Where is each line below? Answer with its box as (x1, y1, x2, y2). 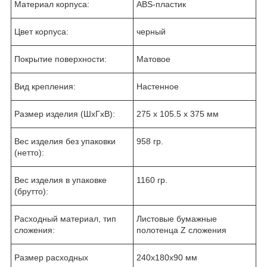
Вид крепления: (14, 81, 76, 91)
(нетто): (14, 147, 44, 157)
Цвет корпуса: (14, 26, 69, 36)
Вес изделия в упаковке (14, 175, 107, 185)
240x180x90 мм (136, 252, 197, 262)
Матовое (136, 54, 170, 64)
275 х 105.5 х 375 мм (136, 108, 219, 119)
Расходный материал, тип (14, 213, 116, 223)
